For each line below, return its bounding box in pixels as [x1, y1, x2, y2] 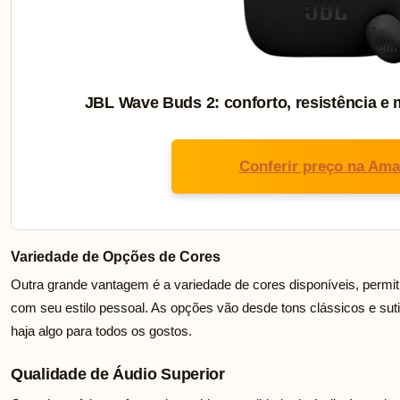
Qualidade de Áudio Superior [11, 365, 225, 384]
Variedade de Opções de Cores [11, 249, 221, 265]
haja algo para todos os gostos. [11, 323, 192, 339]
